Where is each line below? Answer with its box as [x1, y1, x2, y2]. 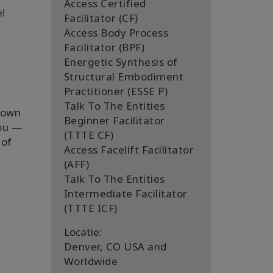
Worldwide [63, 254, 118, 268]
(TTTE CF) [63, 128, 113, 142]
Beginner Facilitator [63, 113, 165, 127]
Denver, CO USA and [63, 239, 167, 253]
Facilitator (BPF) [63, 40, 144, 54]
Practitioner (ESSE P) [63, 84, 168, 98]
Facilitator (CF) [63, 11, 138, 25]
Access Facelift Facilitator [63, 143, 194, 157]
